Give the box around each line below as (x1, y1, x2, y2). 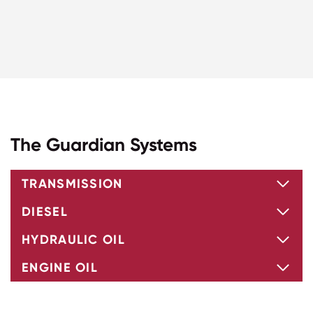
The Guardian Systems (10, 133, 197, 156)
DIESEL (22, 203, 68, 219)
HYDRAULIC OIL (22, 231, 125, 247)
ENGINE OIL (22, 259, 98, 275)
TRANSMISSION (22, 175, 123, 191)
